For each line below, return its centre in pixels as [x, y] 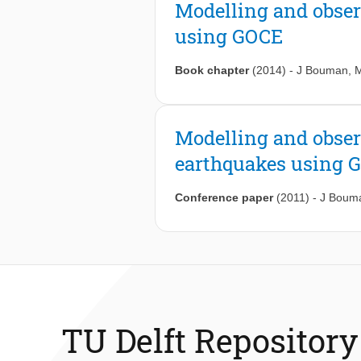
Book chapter [212, 71]
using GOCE [229, 37]
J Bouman [322, 71]
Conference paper [224, 198]
